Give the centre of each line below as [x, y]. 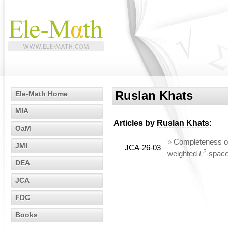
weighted [183, 154]
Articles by [135, 123]
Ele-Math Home [41, 94]
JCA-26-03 [143, 147]
